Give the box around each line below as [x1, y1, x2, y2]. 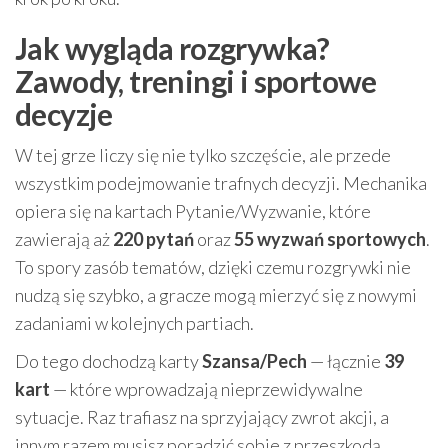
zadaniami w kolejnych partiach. [15, 312, 254, 335]
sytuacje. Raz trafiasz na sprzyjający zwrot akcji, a [15, 406, 389, 429]
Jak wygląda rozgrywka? [15, 30, 330, 67]
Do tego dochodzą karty [15, 350, 202, 373]
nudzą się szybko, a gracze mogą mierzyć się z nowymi [15, 284, 417, 307]
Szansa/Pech [202, 350, 307, 373]
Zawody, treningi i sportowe [15, 63, 377, 100]
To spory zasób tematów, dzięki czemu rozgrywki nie [15, 256, 411, 279]
